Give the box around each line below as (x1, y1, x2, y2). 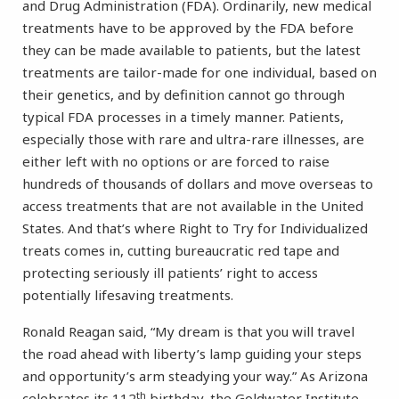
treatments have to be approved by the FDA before (22, 19, 354, 37)
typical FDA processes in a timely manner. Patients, (22, 108, 344, 126)
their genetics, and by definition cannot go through (22, 85, 345, 104)
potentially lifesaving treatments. (22, 286, 233, 305)
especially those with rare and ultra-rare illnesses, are (22, 130, 364, 149)
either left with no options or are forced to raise (22, 152, 330, 171)
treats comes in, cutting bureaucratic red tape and (22, 241, 339, 260)
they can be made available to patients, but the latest (22, 41, 361, 60)
